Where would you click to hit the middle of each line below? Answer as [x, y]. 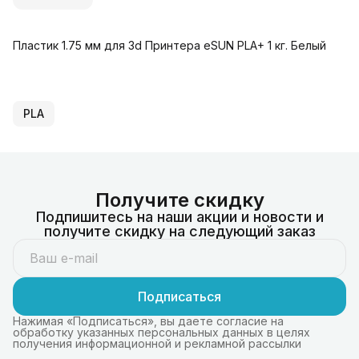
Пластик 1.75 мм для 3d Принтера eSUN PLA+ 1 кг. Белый [169, 45]
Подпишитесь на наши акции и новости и [179, 216]
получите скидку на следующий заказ [179, 231]
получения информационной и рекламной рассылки [157, 343]
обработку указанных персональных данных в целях [161, 332]
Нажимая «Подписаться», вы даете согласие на [148, 321]
